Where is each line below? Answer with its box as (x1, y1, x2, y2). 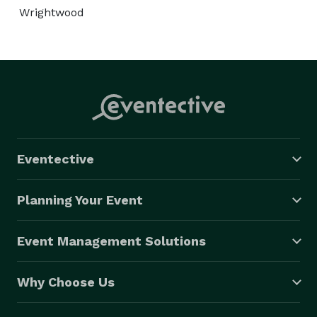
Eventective (17, 151, 94, 166)
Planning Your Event (17, 192, 143, 207)
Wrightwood (19, 5, 84, 19)
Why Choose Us (17, 274, 115, 289)
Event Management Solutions (17, 233, 206, 248)
